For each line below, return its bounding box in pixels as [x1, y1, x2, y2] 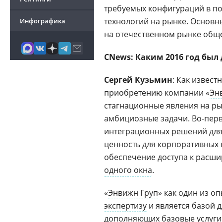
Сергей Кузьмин [104, 74, 172, 85]
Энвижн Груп [108, 187, 158, 198]
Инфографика [20, 16, 65, 25]
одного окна [104, 165, 152, 175]
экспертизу [104, 200, 147, 211]
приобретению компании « [104, 87, 210, 98]
